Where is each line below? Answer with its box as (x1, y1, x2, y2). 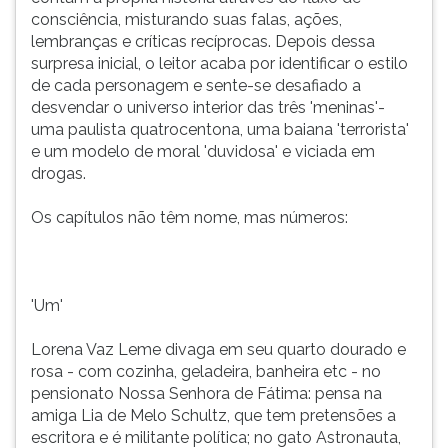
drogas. (31, 164, 86, 183)
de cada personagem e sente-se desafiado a (31, 76, 361, 95)
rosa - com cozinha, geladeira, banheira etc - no (31, 362, 381, 381)
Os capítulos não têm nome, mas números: (31, 208, 348, 227)
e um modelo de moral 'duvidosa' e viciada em (31, 142, 375, 161)
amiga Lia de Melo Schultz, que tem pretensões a (31, 406, 396, 425)
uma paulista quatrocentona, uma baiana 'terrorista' (31, 120, 409, 139)
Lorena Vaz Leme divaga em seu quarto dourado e (31, 340, 406, 359)
